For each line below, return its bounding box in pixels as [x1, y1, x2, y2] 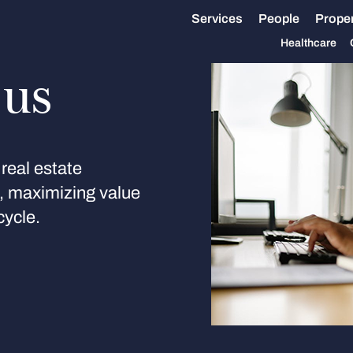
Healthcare [281, 36, 336, 49]
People [258, 11, 299, 25]
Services [191, 11, 243, 25]
